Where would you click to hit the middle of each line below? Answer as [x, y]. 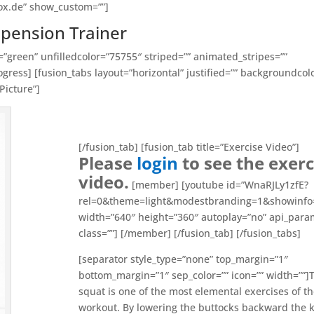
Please [108, 163]
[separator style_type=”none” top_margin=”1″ [183, 259]
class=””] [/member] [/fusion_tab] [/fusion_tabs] [190, 233]
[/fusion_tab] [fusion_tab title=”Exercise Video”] [189, 146]
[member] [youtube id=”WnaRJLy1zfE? [219, 184]
